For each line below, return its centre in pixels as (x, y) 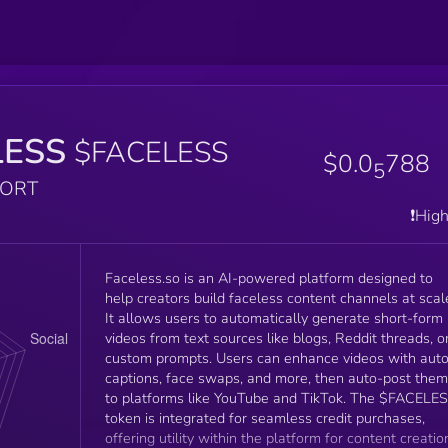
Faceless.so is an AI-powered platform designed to (268, 277)
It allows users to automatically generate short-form (273, 317)
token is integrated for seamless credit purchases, (264, 417)
